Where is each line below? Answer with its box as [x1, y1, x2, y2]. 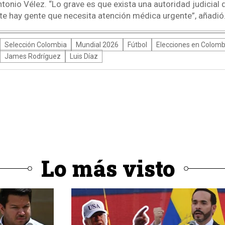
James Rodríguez [4, 52, 61, 60]
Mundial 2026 [75, 40, 119, 49]
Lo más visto [41, 154, 175, 183]
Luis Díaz [69, 52, 98, 60]
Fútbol [127, 40, 147, 49]
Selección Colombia [4, 40, 67, 49]
